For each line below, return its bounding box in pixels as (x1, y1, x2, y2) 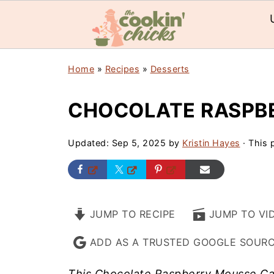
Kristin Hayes (182, 138, 240, 148)
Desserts (150, 64, 190, 74)
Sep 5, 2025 (111, 138, 166, 148)
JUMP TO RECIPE (86, 208, 176, 220)
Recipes (105, 64, 139, 74)
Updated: (68, 138, 112, 148)
